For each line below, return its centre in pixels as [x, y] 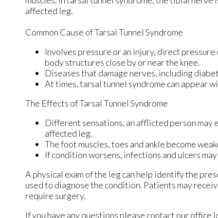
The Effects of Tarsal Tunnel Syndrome [97, 103]
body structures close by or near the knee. [122, 63]
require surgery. [55, 196]
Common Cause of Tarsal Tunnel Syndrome [104, 32]
